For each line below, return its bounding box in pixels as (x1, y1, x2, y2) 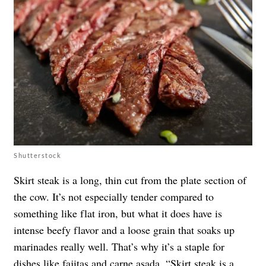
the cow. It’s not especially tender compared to (14, 189, 214, 204)
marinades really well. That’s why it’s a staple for (14, 239, 224, 254)
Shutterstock (14, 151, 61, 160)
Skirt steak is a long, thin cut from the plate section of (14, 173, 246, 188)
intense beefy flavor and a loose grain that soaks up (14, 223, 235, 237)
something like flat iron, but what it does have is (14, 206, 222, 221)
